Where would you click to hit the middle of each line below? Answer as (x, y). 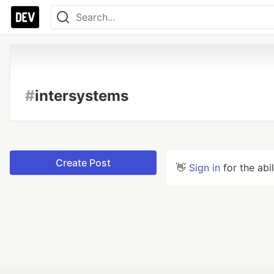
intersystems (82, 96)
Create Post (83, 163)
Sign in (205, 168)
